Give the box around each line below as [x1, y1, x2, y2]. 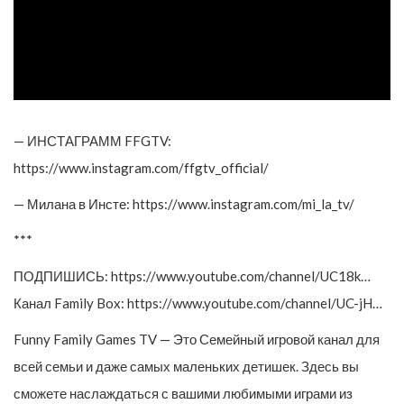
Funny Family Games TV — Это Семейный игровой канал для [14, 331, 380, 348]
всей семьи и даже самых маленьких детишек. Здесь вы [14, 358, 359, 375]
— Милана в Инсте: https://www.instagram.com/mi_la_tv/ [14, 196, 354, 213]
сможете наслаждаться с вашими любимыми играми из [14, 385, 353, 402]
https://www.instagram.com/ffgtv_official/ [14, 160, 269, 177]
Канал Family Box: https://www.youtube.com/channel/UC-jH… [14, 295, 382, 312]
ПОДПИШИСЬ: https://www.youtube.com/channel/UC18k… [14, 268, 371, 285]
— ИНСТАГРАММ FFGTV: [14, 133, 171, 150]
